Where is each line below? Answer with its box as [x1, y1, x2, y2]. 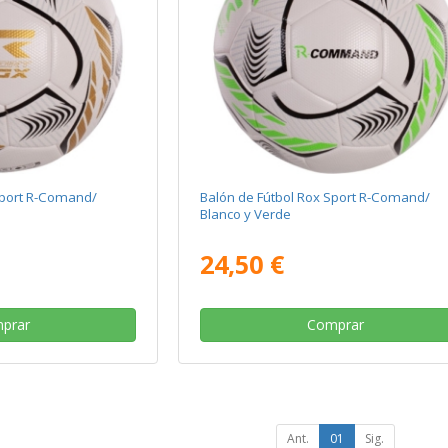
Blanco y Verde [200, 205, 292, 224]
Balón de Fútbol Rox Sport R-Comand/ [200, 188, 431, 207]
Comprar [306, 315, 364, 335]
